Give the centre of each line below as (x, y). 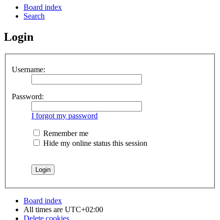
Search (34, 16)
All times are (44, 209)
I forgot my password (65, 115)
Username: (28, 69)
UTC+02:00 (84, 209)
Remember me (65, 133)
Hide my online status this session (94, 143)
